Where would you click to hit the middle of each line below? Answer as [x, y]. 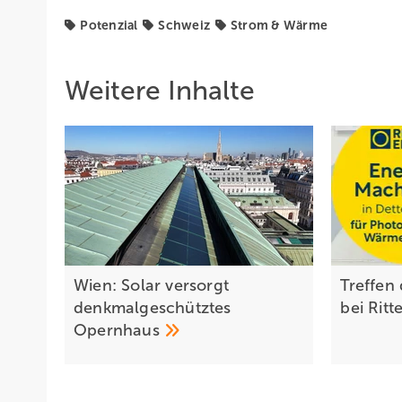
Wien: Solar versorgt [151, 286]
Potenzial [109, 25]
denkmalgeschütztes [153, 308]
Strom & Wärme [279, 25]
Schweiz [184, 25]
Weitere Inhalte [160, 90]
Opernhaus [119, 331]
